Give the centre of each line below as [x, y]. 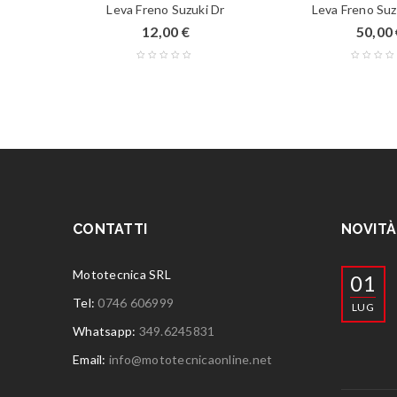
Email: [91, 359]
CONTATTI [110, 229]
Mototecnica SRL [122, 274]
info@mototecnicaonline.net [191, 359]
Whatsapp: [106, 331]
